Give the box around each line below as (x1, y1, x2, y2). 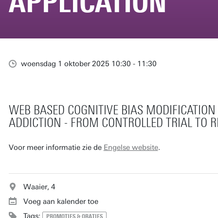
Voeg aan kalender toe (23, 197, 98, 206)
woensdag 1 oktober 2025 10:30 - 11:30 (20, 59, 157, 68)
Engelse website (103, 143, 158, 152)
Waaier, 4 (23, 182, 55, 191)
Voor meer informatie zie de (8, 143, 104, 152)
